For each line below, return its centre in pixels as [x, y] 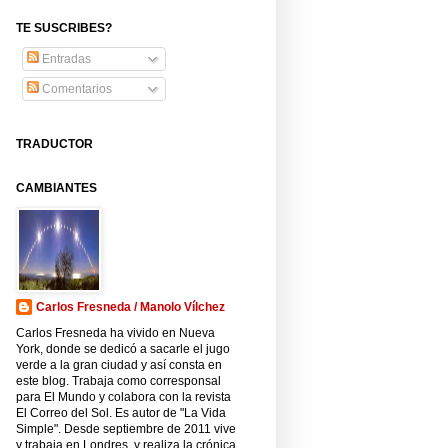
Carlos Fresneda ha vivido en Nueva [115, 333]
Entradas [65, 59]
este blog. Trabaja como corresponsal [118, 381]
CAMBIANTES [56, 188]
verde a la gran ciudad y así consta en [119, 365]
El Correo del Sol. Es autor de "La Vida [121, 413]
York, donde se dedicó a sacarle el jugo [123, 349]
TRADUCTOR [54, 144]
